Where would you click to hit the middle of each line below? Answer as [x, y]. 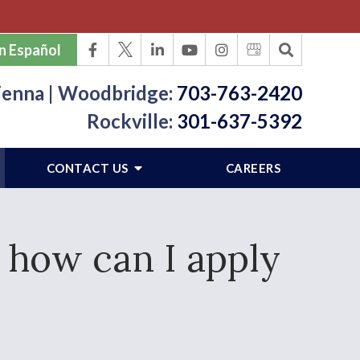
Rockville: [130, 121]
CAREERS [253, 168]
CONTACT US [88, 168]
